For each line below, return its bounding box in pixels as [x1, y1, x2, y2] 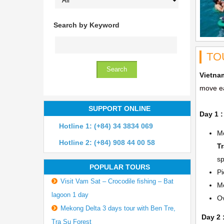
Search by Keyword [53, 21, 119, 29]
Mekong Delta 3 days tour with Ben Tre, [60, 204, 175, 212]
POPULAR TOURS [89, 163, 150, 171]
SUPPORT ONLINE [88, 104, 151, 112]
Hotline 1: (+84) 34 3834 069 [59, 122, 153, 130]
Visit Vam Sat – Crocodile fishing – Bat [60, 177, 173, 185]
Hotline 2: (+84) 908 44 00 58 [59, 138, 155, 146]
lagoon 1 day [51, 191, 88, 198]
